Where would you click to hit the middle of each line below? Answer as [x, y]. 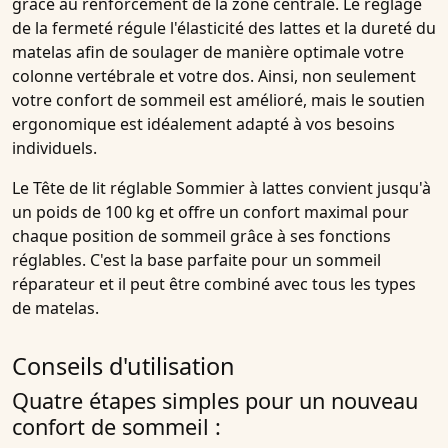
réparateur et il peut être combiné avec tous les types [214, 284]
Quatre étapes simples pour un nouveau [215, 401]
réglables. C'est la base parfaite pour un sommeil [196, 260]
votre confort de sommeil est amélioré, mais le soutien [218, 100]
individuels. [54, 148]
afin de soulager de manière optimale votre [238, 52]
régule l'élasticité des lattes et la [239, 28]
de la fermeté [64, 28]
